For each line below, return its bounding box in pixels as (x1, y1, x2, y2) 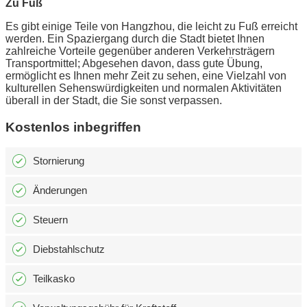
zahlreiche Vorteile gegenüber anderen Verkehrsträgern (5, 45, 275, 57)
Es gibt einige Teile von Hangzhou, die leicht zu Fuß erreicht (5, 20, 297, 32)
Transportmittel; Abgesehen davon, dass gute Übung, (5, 57, 262, 69)
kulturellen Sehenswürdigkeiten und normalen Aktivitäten (5, 82, 282, 94)
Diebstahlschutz (33, 243, 105, 256)
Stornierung (33, 155, 84, 167)
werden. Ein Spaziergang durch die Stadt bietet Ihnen (5, 32, 265, 45)
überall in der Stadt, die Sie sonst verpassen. (5, 94, 222, 106)
